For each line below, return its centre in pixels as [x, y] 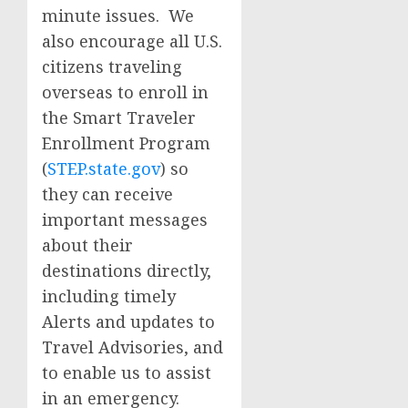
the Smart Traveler [119, 117]
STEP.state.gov [104, 168]
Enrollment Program [126, 143]
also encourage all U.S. [132, 41]
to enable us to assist [127, 372]
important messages [125, 219]
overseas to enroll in [125, 92]
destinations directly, [127, 270]
